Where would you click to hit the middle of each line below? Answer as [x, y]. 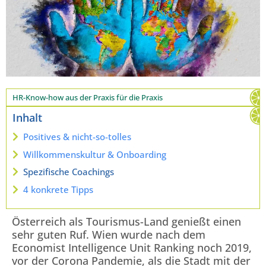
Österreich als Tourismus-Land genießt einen [126, 221]
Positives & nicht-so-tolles [77, 137]
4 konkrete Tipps [58, 189]
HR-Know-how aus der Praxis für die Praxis [88, 98]
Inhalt [27, 118]
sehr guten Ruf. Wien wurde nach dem [109, 234]
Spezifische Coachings [69, 172]
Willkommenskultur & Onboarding [95, 154]
